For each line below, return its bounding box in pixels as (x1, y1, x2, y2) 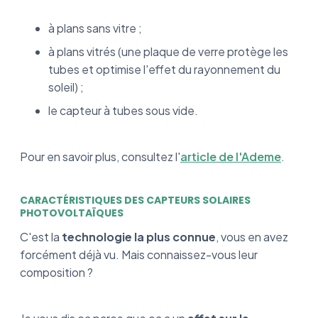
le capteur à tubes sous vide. (48, 102, 198, 118)
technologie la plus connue (62, 229, 216, 244)
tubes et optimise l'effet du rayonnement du (48, 61, 280, 77)
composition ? (20, 264, 95, 280)
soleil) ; (48, 79, 84, 94)
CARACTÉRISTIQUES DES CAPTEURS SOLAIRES (20, 192, 251, 207)
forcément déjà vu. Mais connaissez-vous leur (20, 246, 258, 262)
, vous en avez (216, 229, 288, 244)
